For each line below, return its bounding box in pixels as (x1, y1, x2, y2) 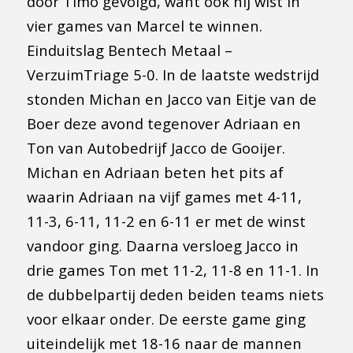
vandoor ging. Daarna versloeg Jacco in (26, 235, 299, 255)
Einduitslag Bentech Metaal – (26, 39, 232, 60)
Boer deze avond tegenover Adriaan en (26, 113, 301, 133)
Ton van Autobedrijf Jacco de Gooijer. (26, 137, 285, 158)
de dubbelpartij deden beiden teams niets (26, 284, 324, 304)
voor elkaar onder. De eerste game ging (26, 308, 306, 329)
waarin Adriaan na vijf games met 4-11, (26, 186, 302, 206)
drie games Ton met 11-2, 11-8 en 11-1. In (26, 259, 319, 280)
